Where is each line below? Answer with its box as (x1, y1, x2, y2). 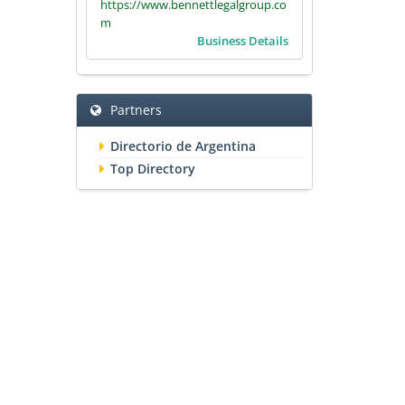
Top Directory (109, 160, 195, 178)
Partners (109, 101, 162, 119)
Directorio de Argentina (109, 137, 256, 155)
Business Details (197, 33, 288, 50)
